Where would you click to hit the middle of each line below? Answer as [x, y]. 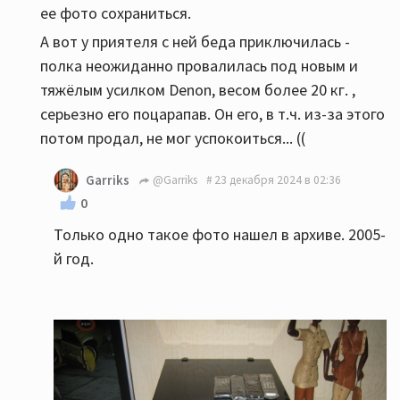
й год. [74, 258]
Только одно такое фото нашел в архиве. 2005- [220, 234]
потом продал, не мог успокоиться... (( [173, 137]
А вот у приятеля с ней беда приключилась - [195, 41]
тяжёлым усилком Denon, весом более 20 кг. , [198, 89]
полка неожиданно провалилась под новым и [199, 65]
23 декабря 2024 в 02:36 [278, 180]
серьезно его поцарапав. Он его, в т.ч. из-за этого [212, 113]
